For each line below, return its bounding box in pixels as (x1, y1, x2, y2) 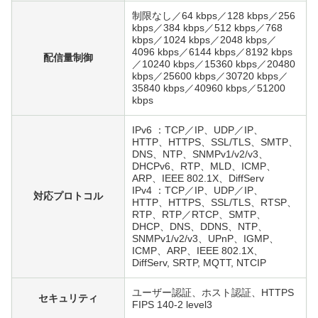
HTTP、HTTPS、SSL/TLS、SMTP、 (132, 136, 298, 148)
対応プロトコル (33, 190, 103, 202)
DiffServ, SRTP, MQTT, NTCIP (132, 256, 266, 268)
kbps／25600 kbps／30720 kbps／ (132, 70, 288, 82)
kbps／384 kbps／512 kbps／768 (132, 21, 283, 33)
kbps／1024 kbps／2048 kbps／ (132, 33, 277, 45)
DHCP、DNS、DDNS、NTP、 (132, 220, 268, 232)
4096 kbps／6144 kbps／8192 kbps (132, 45, 292, 57)
